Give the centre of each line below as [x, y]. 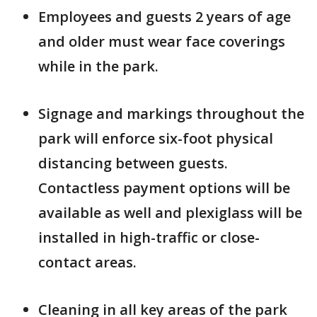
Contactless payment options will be [164, 188]
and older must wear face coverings [162, 42]
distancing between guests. [133, 163]
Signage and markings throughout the [171, 114]
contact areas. [89, 263]
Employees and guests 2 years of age [165, 17]
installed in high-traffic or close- [149, 238]
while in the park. [98, 67]
